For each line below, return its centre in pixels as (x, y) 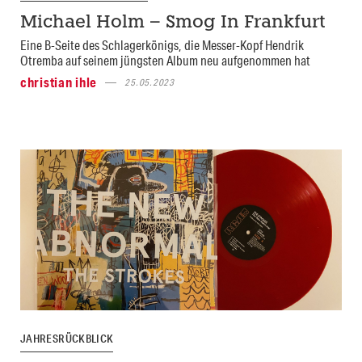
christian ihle (59, 82)
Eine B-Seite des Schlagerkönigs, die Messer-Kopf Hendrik (162, 45)
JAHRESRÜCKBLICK (67, 339)
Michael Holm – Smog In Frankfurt (173, 23)
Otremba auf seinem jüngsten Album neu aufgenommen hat (165, 61)
